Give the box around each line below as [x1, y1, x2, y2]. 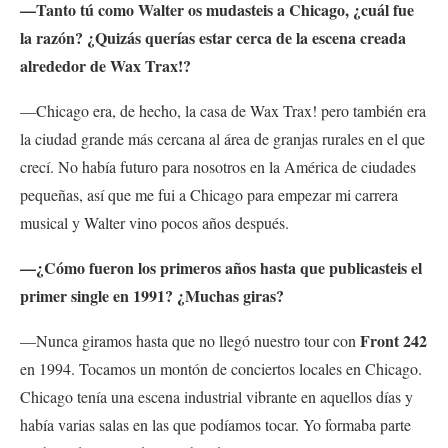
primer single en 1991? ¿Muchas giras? [20, 283, 289, 307]
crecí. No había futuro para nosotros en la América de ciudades [20, 155, 416, 177]
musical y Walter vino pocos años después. [20, 211, 289, 233]
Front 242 [360, 328, 427, 352]
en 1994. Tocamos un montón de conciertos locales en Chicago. [20, 357, 422, 379]
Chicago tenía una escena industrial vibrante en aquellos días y [20, 385, 413, 407]
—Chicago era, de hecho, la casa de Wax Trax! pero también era [20, 99, 426, 121]
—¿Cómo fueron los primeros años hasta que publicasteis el [20, 255, 422, 279]
